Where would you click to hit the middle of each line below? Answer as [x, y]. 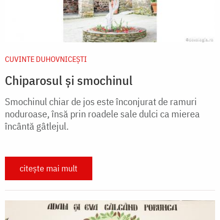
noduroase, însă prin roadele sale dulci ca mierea [102, 113]
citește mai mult [49, 168]
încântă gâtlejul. [37, 126]
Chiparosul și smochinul [69, 80]
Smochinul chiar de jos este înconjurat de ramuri [101, 101]
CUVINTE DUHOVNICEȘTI [46, 59]
